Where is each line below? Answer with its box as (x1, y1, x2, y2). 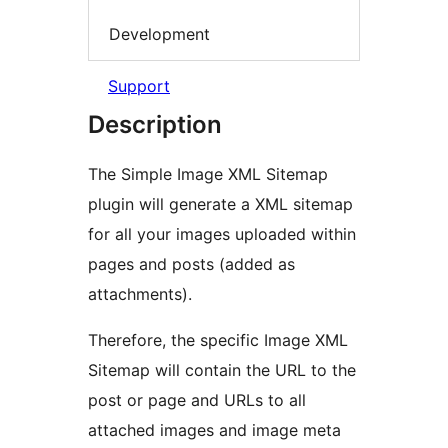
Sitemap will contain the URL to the (88, 360, 356, 381)
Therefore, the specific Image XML (88, 330, 348, 351)
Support (108, 76, 170, 97)
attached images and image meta (88, 420, 341, 441)
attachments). (88, 284, 192, 305)
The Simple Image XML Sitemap (88, 164, 328, 185)
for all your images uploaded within (88, 224, 356, 245)
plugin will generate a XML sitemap (88, 194, 353, 215)
